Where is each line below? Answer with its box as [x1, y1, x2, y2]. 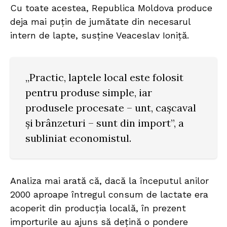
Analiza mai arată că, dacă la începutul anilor [10, 175, 209, 186]
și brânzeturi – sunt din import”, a [25, 117, 184, 130]
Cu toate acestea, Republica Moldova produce [10, 3, 212, 14]
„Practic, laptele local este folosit [25, 71, 183, 84]
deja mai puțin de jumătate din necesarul [10, 16, 191, 27]
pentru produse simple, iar [25, 86, 152, 99]
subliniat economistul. [25, 132, 131, 145]
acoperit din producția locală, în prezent [10, 203, 186, 214]
